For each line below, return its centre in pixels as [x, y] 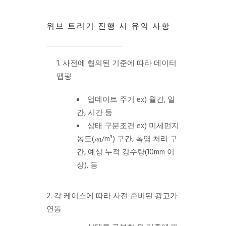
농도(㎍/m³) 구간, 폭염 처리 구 [127, 139]
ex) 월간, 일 [155, 100]
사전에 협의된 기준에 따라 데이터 [119, 63]
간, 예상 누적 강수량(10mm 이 [125, 152]
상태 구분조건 [111, 126]
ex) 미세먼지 [157, 126]
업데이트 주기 [111, 100]
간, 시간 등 [94, 113]
